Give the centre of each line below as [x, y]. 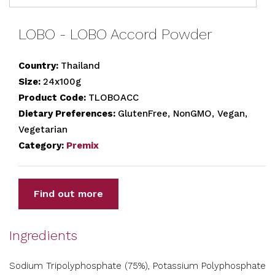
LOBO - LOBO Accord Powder [115, 34]
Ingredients [43, 235]
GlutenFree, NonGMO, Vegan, [183, 114]
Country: [40, 66]
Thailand [80, 66]
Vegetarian [43, 130]
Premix [83, 145]
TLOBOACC [114, 98]
